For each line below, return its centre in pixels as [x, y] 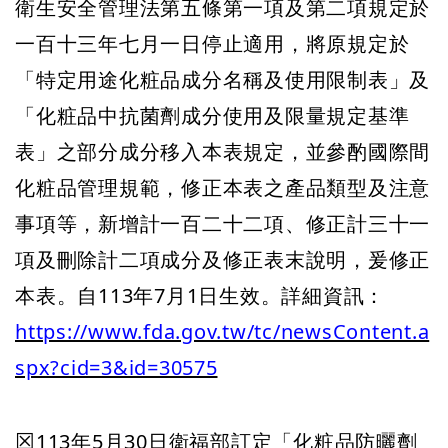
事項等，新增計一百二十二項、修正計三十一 [222, 223]
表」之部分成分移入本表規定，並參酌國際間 [222, 151]
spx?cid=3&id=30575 [116, 367]
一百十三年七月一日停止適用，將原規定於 [212, 43]
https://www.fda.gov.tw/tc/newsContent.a [222, 331]
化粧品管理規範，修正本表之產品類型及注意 [222, 187]
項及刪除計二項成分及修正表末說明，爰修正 [222, 259]
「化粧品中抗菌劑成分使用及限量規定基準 [212, 115]
